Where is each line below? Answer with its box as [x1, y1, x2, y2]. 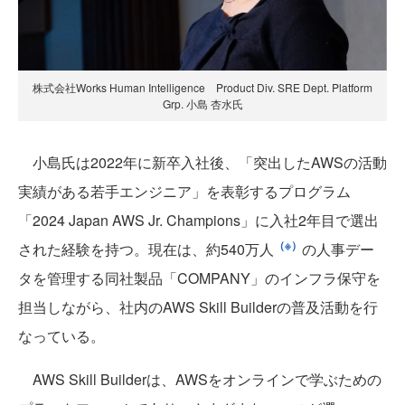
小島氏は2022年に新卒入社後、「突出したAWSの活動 [18, 151, 387, 173]
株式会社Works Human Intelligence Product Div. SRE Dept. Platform [33, 79, 372, 95]
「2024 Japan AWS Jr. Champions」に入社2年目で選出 [18, 209, 379, 231]
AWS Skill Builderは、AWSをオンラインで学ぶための [18, 368, 381, 390]
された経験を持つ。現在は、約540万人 [18, 238, 274, 259]
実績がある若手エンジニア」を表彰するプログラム [18, 180, 351, 202]
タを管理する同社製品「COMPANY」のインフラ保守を [18, 267, 381, 288]
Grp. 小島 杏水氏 [162, 95, 243, 111]
